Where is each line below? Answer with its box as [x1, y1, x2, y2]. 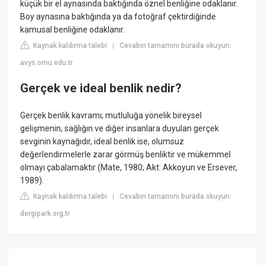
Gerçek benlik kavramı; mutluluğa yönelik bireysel [20, 110, 202, 120]
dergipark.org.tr [20, 209, 70, 218]
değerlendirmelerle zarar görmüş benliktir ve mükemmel [20, 149, 231, 159]
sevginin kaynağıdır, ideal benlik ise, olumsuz [20, 136, 185, 146]
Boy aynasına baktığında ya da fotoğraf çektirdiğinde [20, 11, 216, 21]
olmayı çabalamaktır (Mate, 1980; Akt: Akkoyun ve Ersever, [20, 162, 238, 172]
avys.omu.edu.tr [20, 58, 73, 67]
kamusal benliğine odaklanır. [20, 24, 125, 34]
